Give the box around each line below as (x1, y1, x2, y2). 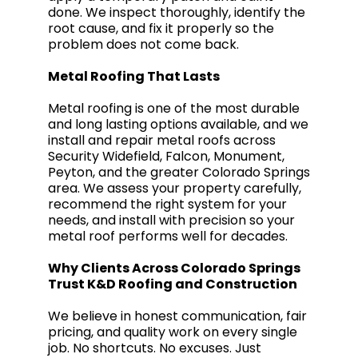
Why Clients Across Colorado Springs (48, 259, 300, 277)
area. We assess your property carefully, (48, 179, 301, 197)
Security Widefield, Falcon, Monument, (48, 147, 284, 165)
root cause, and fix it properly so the (48, 19, 274, 38)
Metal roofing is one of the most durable (48, 99, 300, 117)
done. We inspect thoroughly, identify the (48, 3, 305, 22)
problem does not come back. (48, 35, 239, 54)
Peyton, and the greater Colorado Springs (48, 163, 310, 181)
